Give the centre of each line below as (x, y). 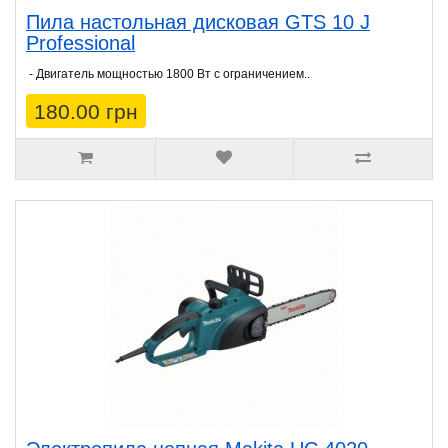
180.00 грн (86, 112)
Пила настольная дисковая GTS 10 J (198, 22)
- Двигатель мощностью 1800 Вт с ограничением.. (168, 74)
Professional (80, 43)
